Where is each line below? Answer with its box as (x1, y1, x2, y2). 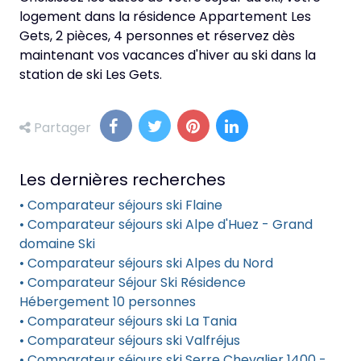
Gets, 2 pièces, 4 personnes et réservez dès (19, 27, 295, 45)
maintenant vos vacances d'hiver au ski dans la (19, 46, 316, 64)
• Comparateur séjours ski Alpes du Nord (19, 254, 273, 272)
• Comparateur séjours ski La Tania (19, 312, 237, 330)
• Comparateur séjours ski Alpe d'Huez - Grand (19, 215, 313, 234)
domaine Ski (19, 234, 95, 253)
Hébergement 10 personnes (19, 293, 196, 311)
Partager (31, 118, 94, 137)
